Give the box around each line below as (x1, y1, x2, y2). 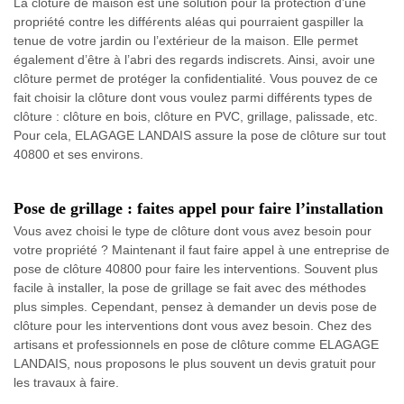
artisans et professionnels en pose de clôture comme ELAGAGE (14, 336, 379, 352)
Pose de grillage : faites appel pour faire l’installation (14, 198, 383, 217)
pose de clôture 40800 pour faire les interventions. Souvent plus (14, 261, 378, 276)
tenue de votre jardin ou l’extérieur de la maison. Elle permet (14, 32, 358, 48)
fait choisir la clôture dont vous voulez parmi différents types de (14, 89, 372, 105)
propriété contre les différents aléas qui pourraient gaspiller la (14, 14, 363, 29)
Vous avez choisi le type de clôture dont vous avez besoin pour (14, 223, 372, 238)
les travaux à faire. (14, 374, 119, 390)
